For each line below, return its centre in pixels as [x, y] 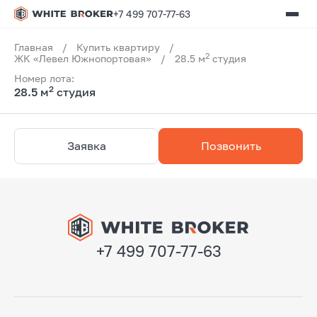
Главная [34, 47]
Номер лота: [44, 78]
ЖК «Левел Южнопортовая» [83, 58]
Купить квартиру [118, 47]
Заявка [86, 146]
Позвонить [231, 146]
